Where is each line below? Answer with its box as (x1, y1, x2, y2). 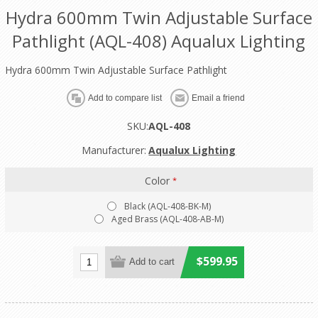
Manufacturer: (82, 143, 147, 157)
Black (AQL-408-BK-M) (124, 199, 211, 212)
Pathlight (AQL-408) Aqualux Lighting (12, 28, 306, 53)
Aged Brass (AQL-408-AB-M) (111, 212, 224, 225)
